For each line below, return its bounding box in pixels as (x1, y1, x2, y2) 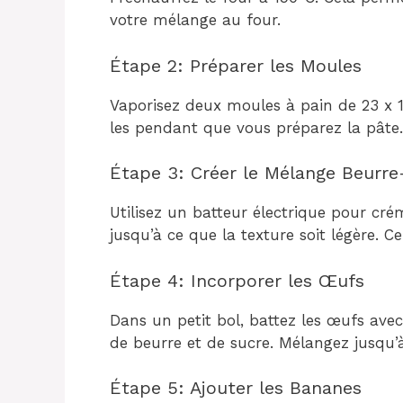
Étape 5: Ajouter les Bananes (110, 377, 362, 399)
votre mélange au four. (110, 11, 281, 29)
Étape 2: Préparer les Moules (110, 54, 362, 76)
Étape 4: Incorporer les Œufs (110, 269, 364, 291)
